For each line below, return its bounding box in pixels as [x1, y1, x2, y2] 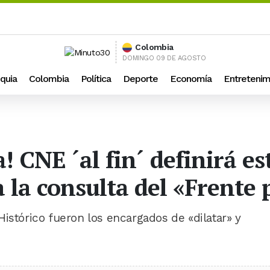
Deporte [123, 73, 158, 84]
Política [81, 73, 111, 84]
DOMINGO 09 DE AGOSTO [122, 54, 206, 62]
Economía [170, 73, 212, 84]
